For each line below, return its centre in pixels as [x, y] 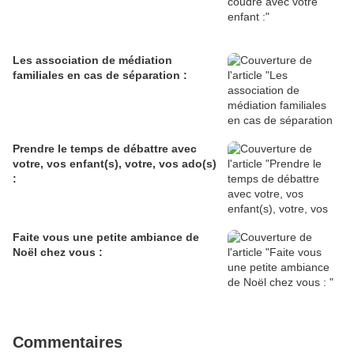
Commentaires [68, 343]
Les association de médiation [92, 60]
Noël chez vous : [58, 252]
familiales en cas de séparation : [100, 75]
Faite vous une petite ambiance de [106, 237]
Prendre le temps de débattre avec [105, 149]
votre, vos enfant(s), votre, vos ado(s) [41, 164]
